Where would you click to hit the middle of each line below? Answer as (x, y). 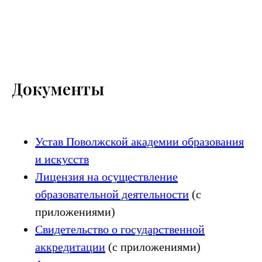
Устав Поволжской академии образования (139, 142)
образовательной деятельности (112, 194)
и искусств (62, 159)
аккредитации (70, 247)
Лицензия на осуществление (106, 177)
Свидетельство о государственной (120, 229)
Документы (58, 89)
